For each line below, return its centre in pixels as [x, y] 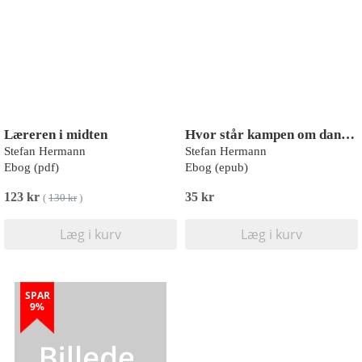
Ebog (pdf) [32, 167]
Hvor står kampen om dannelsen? [348, 135]
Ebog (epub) [217, 167]
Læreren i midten [56, 135]
